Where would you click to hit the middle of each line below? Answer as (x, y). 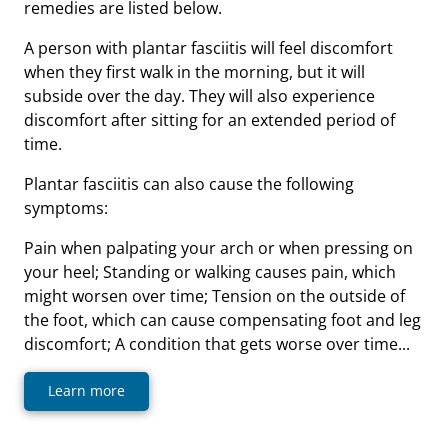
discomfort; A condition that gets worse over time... (217, 343)
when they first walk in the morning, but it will (194, 71)
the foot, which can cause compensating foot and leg (222, 319)
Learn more (86, 390)
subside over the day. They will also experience (199, 95)
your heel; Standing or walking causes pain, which (210, 271)
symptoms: (66, 207)
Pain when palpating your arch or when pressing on (218, 247)
